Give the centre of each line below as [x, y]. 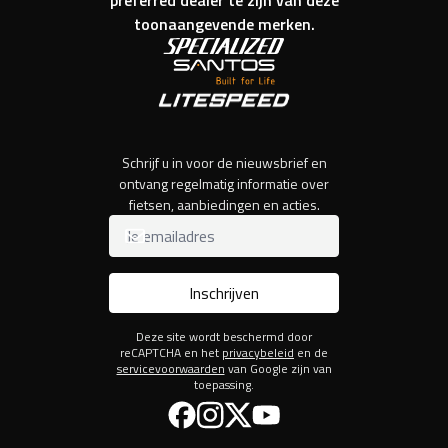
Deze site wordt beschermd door [224, 336]
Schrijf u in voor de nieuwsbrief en [224, 162]
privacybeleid [258, 352]
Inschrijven [224, 292]
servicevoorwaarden [170, 368]
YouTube [289, 410]
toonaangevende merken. [224, 23]
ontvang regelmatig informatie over [224, 183]
